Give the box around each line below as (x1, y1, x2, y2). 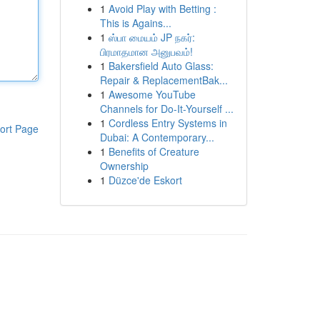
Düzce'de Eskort (108, 173, 182, 187)
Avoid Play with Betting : (108, 1, 216, 16)
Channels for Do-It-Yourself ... (99, 101, 234, 116)
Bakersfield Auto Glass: (108, 59, 214, 73)
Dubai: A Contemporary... (99, 130, 214, 144)
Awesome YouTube (108, 87, 196, 101)
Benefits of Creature (108, 144, 199, 159)
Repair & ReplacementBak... (99, 73, 228, 87)
